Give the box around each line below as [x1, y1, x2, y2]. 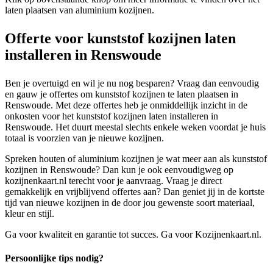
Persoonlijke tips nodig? [5, 253, 104, 264]
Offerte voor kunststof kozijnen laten [5, 30, 236, 46]
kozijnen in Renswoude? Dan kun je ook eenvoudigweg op [5, 164, 233, 175]
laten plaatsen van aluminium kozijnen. [5, 4, 154, 15]
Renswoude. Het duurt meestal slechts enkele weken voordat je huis [5, 121, 266, 132]
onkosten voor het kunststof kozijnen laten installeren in [5, 110, 218, 121]
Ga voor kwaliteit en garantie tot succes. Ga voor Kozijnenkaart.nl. [5, 229, 261, 239]
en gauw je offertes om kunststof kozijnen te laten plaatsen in [5, 88, 238, 99]
